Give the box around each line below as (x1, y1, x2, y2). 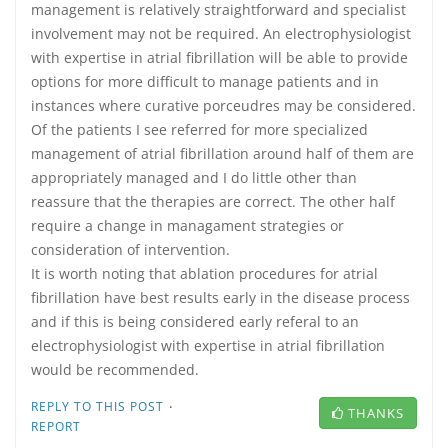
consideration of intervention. (31, 240, 230, 259)
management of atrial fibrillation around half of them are (31, 144, 414, 163)
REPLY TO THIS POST (31, 398, 164, 415)
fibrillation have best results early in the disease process (31, 288, 410, 307)
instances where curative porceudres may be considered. (31, 96, 416, 115)
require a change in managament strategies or (31, 216, 344, 235)
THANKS (348, 404, 404, 422)
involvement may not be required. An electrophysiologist (31, 24, 411, 43)
